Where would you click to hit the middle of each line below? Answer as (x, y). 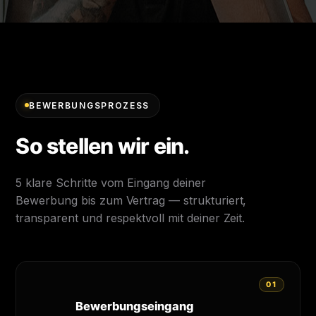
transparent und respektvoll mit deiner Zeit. (130, 218)
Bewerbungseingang (135, 306)
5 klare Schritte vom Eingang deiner (111, 182)
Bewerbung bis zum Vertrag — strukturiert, (131, 200)
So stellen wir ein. (103, 146)
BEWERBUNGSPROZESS (89, 105)
